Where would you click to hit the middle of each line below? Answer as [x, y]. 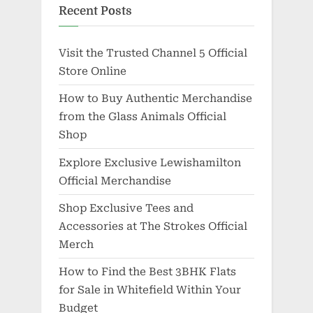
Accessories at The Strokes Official [153, 226]
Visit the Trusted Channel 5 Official [153, 53]
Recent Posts [95, 10]
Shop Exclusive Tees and [126, 208]
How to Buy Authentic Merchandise [155, 99]
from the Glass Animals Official [143, 117]
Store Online [93, 72]
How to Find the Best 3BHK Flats [147, 271]
